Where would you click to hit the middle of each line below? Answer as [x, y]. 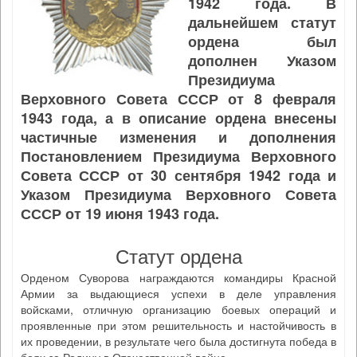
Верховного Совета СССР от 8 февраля [178, 99]
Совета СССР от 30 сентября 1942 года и [178, 175]
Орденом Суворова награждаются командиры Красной [178, 277]
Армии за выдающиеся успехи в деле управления [178, 293]
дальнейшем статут [262, 22]
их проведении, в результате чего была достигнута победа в [178, 341]
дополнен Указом [262, 61]
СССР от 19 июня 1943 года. [120, 214]
